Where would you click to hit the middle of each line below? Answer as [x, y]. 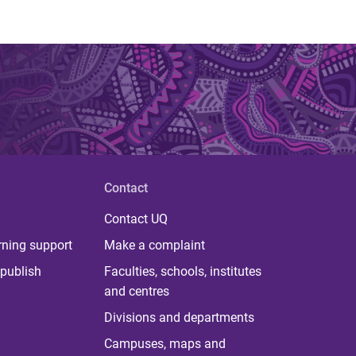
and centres [136, 291]
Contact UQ [135, 219]
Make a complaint [154, 245]
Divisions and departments [179, 317]
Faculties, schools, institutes [182, 271]
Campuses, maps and [164, 344]
